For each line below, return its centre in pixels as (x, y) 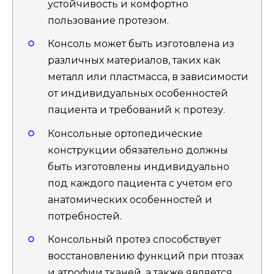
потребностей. (85, 216)
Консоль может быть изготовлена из (141, 44)
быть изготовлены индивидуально (139, 166)
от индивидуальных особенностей (138, 94)
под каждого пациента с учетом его (140, 183)
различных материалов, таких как (134, 61)
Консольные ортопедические (125, 133)
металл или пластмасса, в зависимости (148, 77)
